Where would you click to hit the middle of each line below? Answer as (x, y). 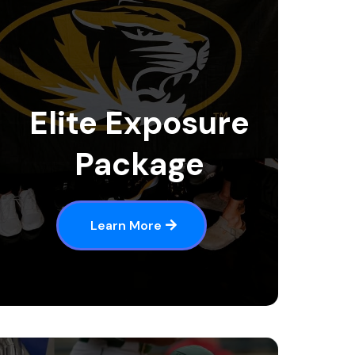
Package (139, 164)
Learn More (126, 225)
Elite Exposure (139, 122)
